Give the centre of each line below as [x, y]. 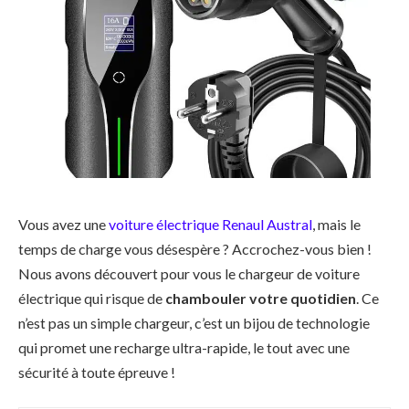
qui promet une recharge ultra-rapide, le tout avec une [184, 347]
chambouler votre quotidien [261, 298]
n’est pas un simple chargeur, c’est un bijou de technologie [194, 322]
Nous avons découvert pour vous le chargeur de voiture [189, 273]
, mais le [336, 224]
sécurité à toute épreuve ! [97, 372]
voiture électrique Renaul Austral [210, 224]
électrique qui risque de [92, 298]
